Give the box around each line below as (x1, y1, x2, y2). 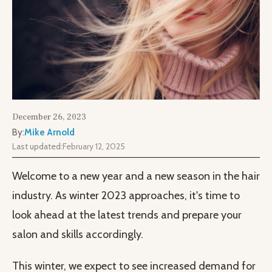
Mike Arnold (24, 126, 75, 138)
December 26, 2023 (12, 112, 86, 123)
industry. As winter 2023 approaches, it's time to (12, 189, 240, 203)
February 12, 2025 (63, 141, 125, 152)
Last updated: (12, 141, 63, 152)
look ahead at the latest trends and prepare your (12, 208, 242, 222)
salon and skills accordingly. (12, 228, 143, 242)
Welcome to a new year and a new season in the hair (12, 169, 260, 183)
